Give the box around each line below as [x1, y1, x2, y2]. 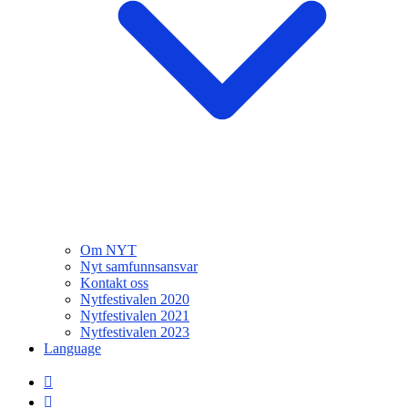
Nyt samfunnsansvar [80, 259, 198, 274]
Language [44, 341, 101, 356]
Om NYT [80, 242, 137, 258]
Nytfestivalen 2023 [80, 324, 189, 340]
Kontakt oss [80, 275, 148, 291]
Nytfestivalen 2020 [80, 291, 189, 307]
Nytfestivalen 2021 [80, 308, 189, 323]
